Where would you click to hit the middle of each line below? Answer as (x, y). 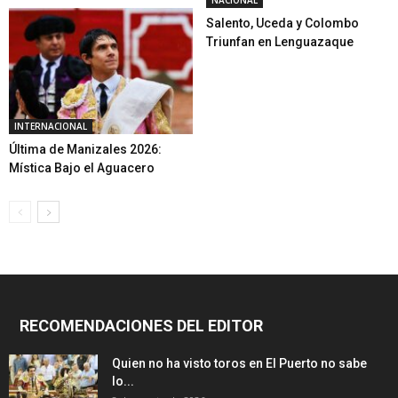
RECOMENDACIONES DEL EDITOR (141, 326)
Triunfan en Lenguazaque (279, 42)
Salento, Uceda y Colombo (282, 24)
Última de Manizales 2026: (85, 150)
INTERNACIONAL (51, 127)
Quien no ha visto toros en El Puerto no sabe (239, 364)
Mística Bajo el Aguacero (82, 168)
